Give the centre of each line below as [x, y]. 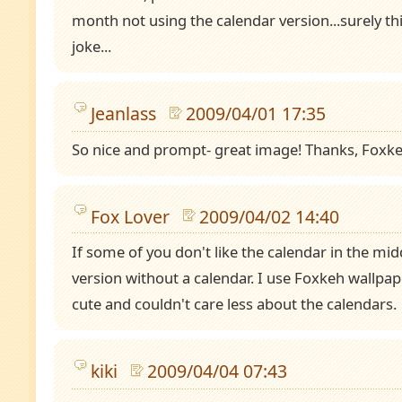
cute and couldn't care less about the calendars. [234, 304]
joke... [92, 47]
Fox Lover [130, 216]
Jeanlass [123, 113]
